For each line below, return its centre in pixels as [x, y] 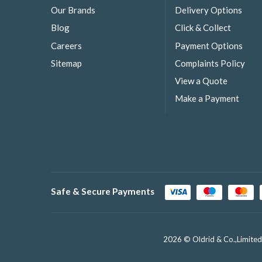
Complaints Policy [210, 63]
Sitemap [66, 63]
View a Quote [201, 80]
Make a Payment [207, 98]
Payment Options [209, 45]
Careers [66, 45]
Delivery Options [208, 10]
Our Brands [73, 10]
